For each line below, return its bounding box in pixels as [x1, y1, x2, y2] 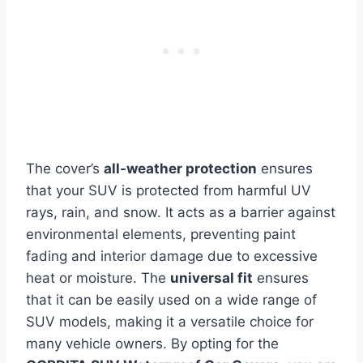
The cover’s [26, 160, 104, 177]
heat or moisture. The [26, 270, 170, 287]
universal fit [170, 270, 253, 287]
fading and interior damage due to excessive [26, 248, 318, 265]
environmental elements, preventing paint [26, 226, 296, 243]
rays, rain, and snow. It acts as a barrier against [26, 204, 335, 221]
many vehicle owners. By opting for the [26, 335, 279, 352]
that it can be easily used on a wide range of [26, 292, 317, 309]
